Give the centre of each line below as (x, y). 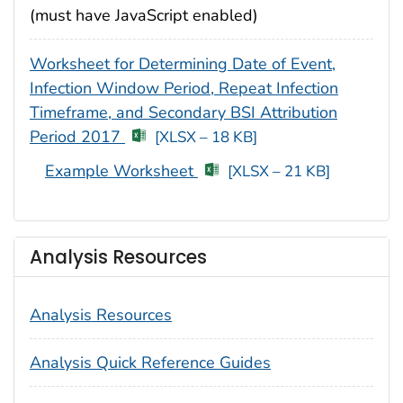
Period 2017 (77, 136)
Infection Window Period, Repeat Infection (184, 88)
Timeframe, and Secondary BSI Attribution (184, 112)
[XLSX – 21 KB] (278, 172)
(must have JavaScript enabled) (144, 15)
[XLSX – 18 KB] (206, 137)
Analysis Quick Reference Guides (150, 362)
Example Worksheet (121, 171)
